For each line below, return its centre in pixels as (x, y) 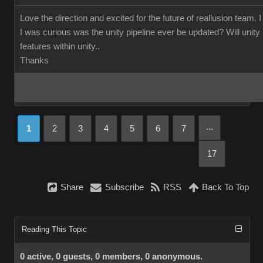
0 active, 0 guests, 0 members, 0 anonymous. (111, 257)
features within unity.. (60, 46)
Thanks (34, 60)
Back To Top (225, 187)
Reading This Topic (54, 229)
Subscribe (124, 187)
